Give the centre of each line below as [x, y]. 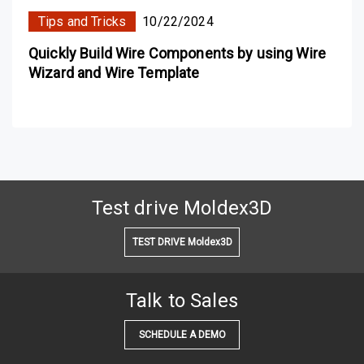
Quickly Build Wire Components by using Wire [178, 53]
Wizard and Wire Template [114, 72]
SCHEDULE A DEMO [182, 334]
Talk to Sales [182, 300]
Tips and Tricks [82, 21]
